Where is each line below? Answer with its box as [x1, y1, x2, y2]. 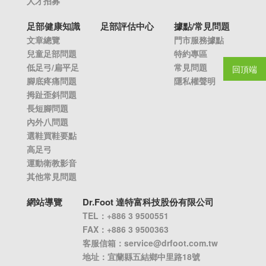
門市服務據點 [174, 33, 224, 46]
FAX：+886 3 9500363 [83, 223, 169, 235]
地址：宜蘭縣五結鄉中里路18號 [83, 250, 200, 262]
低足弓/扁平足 [27, 61, 79, 73]
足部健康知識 [27, 19, 80, 33]
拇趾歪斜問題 [27, 88, 77, 100]
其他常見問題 [27, 170, 77, 182]
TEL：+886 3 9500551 [83, 209, 169, 221]
